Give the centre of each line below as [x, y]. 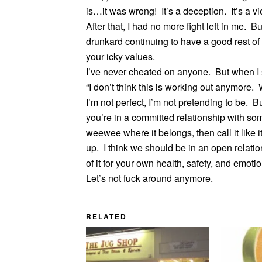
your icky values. [120, 57]
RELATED [106, 217]
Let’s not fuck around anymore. [149, 178]
